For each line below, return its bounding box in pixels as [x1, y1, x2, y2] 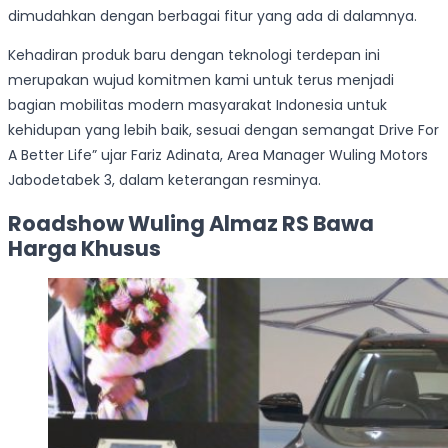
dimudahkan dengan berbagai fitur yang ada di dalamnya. [8, 6, 417, 27]
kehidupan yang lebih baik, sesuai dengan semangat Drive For [8, 120, 439, 141]
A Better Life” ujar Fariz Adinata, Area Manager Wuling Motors [8, 145, 428, 166]
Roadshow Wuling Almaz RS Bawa [8, 208, 374, 238]
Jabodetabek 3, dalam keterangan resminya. [8, 170, 321, 191]
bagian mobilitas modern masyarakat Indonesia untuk [8, 95, 387, 116]
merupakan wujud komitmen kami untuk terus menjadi [8, 70, 394, 91]
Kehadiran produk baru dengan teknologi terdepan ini [8, 45, 380, 66]
